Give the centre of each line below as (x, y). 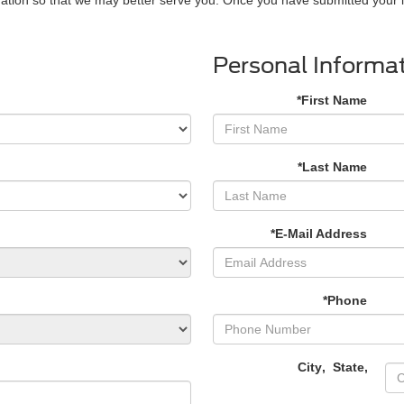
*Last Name (332, 166)
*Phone (345, 300)
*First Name (332, 100)
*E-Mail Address (319, 233)
